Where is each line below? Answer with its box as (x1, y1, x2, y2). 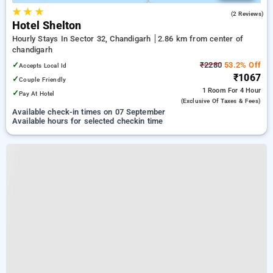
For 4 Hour (228, 87, 261, 94)
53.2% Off (222, 60, 261, 69)
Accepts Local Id (19, 62, 67, 69)
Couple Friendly (19, 76, 66, 83)
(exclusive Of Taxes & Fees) (180, 97, 261, 104)
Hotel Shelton (12, 19, 82, 32)
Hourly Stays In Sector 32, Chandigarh (12, 34, 154, 43)
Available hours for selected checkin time (12, 116, 163, 126)
